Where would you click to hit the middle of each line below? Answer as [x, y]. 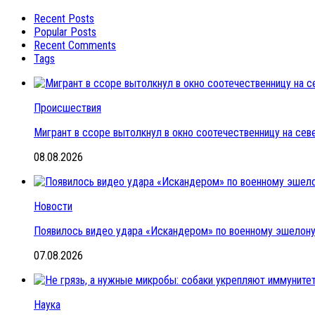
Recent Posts [64, 18]
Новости [53, 206]
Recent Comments [75, 45]
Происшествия [67, 108]
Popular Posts [65, 32]
